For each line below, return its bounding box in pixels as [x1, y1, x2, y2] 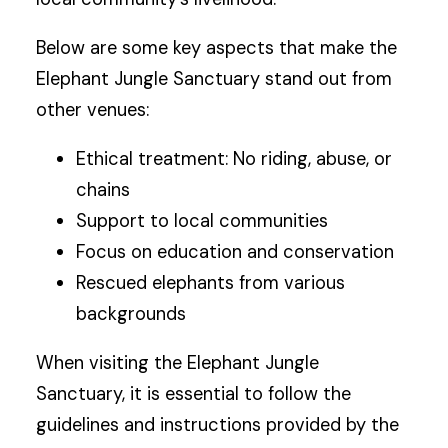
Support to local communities [76, 209, 329, 234]
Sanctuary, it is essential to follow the [36, 382, 352, 407]
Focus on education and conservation [76, 240, 395, 265]
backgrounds [76, 302, 187, 327]
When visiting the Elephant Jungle [36, 351, 320, 376]
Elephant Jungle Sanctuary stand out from [36, 66, 393, 91]
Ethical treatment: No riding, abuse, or [76, 147, 393, 172]
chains [76, 178, 131, 203]
